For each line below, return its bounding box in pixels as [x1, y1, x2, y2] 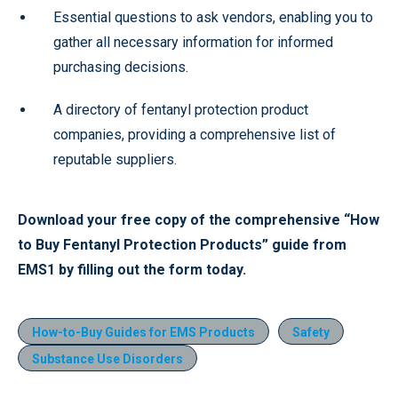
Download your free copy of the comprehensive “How [18, 211, 379, 228]
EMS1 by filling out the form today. [18, 260, 246, 278]
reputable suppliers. [53, 150, 177, 168]
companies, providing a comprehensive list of [53, 125, 336, 143]
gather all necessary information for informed [53, 33, 333, 51]
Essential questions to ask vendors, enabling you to [53, 8, 373, 26]
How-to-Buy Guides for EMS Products [32, 324, 255, 339]
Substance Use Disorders [32, 351, 183, 366]
